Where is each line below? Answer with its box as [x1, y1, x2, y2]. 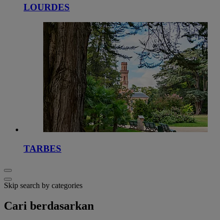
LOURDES [24, 2, 70, 13]
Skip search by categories [4, 181, 82, 190]
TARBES [24, 143, 61, 154]
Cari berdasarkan [4, 199, 94, 213]
